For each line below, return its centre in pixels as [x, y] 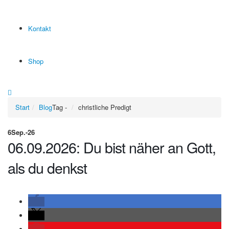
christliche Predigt [105, 107]
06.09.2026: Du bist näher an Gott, [112, 147]
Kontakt [40, 28]
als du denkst [47, 167]
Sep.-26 [23, 132]
